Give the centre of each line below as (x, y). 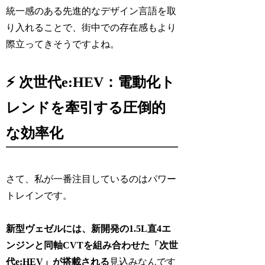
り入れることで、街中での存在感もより (91, 27)
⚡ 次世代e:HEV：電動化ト (91, 82)
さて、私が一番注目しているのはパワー (91, 179)
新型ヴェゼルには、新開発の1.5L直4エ (89, 229)
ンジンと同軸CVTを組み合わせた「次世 (92, 245)
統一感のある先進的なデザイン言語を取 (91, 11)
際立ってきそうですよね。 (63, 44)
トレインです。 (39, 195)
